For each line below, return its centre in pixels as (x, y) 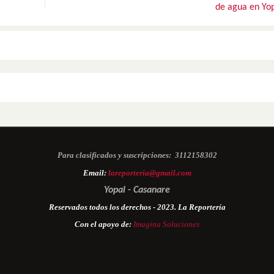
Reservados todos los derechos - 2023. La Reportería (137, 207)
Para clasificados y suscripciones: (114, 155)
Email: (95, 172)
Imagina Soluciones (166, 224)
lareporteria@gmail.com (150, 172)
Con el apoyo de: (104, 224)
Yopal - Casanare (137, 190)
